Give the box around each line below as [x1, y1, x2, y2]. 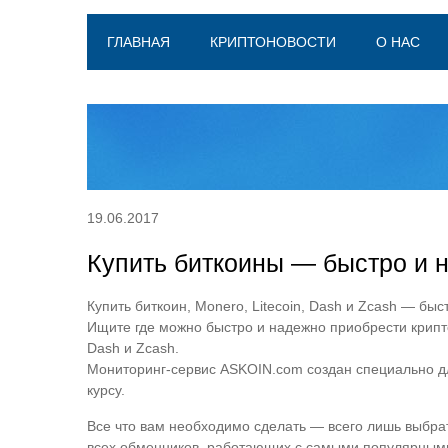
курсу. [87, 382, 125, 398]
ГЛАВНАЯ [107, 34, 170, 50]
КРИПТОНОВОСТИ [210, 34, 336, 50]
